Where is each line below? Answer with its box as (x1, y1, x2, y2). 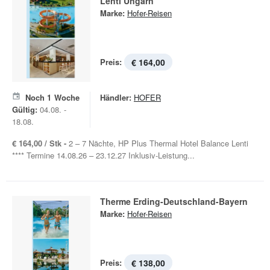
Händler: (100, 92, 131, 103)
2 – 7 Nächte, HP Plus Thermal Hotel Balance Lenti (69, 137, 248, 149)
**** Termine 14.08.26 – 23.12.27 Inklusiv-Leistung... (12, 149, 195, 161)
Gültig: (12, 104, 37, 115)
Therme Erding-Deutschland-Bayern (100, 195, 248, 207)
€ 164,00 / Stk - (12, 137, 69, 149)
